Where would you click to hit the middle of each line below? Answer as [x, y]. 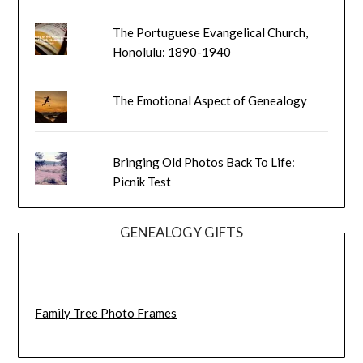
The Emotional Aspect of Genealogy [210, 100]
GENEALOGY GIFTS [181, 232]
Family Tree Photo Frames [106, 313]
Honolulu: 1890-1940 [172, 51]
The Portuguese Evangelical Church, [211, 32]
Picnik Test [142, 181]
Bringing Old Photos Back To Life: [204, 162]
